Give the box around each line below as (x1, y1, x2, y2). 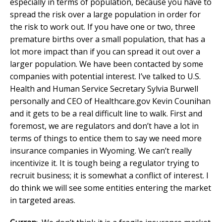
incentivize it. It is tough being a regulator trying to (10, 157, 199, 168)
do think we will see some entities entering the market (10, 182, 211, 193)
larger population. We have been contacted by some (10, 58, 203, 69)
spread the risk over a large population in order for (10, 8, 201, 20)
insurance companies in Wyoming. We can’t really (10, 145, 192, 156)
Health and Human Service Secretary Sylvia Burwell (10, 83, 198, 94)
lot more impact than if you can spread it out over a (10, 46, 200, 57)
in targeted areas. (10, 194, 75, 206)
